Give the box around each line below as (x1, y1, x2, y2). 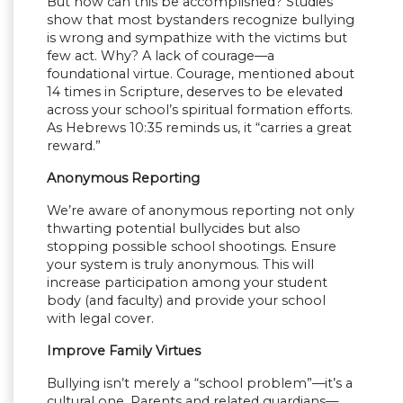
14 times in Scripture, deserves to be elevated (47, 84, 343, 101)
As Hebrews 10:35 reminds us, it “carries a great (47, 120, 352, 137)
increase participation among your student (47, 274, 327, 291)
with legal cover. (47, 310, 154, 327)
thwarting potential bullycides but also (47, 220, 300, 237)
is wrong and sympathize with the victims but (47, 30, 347, 47)
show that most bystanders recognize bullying (47, 12, 354, 29)
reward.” (47, 138, 101, 155)
